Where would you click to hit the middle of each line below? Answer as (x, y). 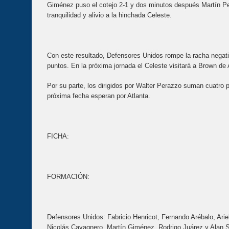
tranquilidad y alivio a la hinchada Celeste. (109, 15)
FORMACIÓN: (68, 177)
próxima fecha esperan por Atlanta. (99, 96)
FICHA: (58, 136)
